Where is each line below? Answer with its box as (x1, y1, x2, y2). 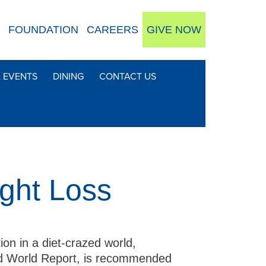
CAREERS (87, 24, 138, 36)
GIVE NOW (147, 24, 201, 36)
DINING (53, 71, 84, 83)
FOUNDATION (8, 24, 78, 36)
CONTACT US (99, 71, 157, 83)
